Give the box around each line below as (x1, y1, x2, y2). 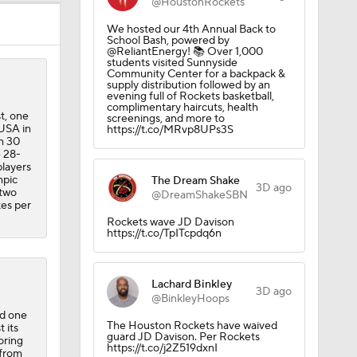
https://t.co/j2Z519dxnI (106, 341, 218, 355)
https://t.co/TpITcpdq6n (106, 226, 222, 241)
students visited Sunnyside (106, 56, 237, 70)
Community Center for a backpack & (106, 67, 285, 81)
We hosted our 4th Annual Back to (106, 22, 276, 37)
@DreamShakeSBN (151, 188, 248, 202)
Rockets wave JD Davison (106, 215, 234, 229)
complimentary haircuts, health (106, 100, 258, 115)
